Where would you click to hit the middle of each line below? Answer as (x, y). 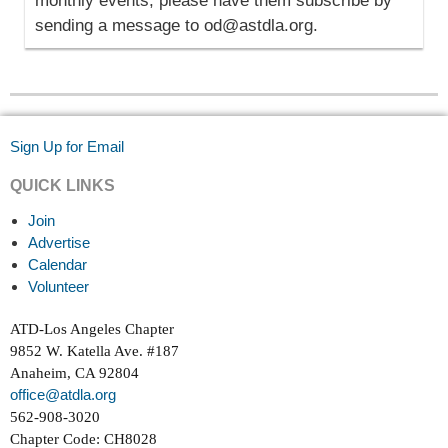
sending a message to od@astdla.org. (176, 25)
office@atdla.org (63, 395)
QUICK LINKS (62, 186)
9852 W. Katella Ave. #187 (94, 351)
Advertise (59, 243)
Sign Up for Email (67, 147)
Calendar (57, 265)
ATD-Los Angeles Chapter (92, 329)
